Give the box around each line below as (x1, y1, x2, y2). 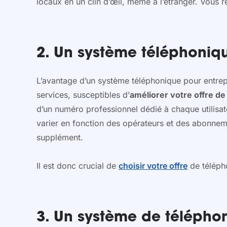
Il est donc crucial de (36, 160, 119, 171)
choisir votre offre (119, 160, 187, 171)
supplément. (36, 132, 83, 142)
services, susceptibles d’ (36, 89, 130, 100)
